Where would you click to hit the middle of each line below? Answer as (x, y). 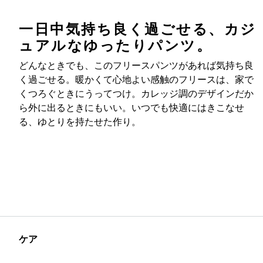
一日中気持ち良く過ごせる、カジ (138, 29)
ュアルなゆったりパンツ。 (115, 46)
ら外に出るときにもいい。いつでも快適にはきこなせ (131, 108)
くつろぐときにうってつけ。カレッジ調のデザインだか (136, 94)
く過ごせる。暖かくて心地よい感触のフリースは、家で (136, 80)
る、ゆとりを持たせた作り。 (80, 122)
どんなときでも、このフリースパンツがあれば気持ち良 (136, 66)
